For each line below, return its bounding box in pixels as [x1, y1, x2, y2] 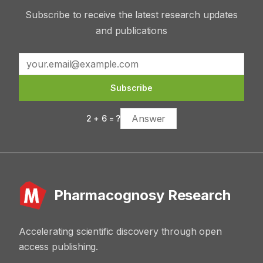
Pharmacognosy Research [54, 187, 231, 204]
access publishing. [19, 241, 99, 252]
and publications [96, 25, 167, 36]
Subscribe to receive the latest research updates [25, 9, 238, 21]
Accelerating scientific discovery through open [19, 225, 222, 237]
